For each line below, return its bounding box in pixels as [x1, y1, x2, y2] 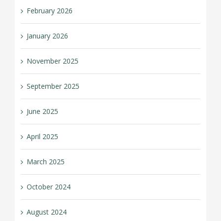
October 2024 [26, 182, 71, 191]
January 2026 [26, 31, 68, 40]
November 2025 [26, 56, 78, 66]
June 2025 [26, 106, 58, 116]
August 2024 [26, 207, 67, 217]
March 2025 [26, 156, 65, 166]
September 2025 [26, 81, 79, 91]
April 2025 [26, 131, 58, 141]
